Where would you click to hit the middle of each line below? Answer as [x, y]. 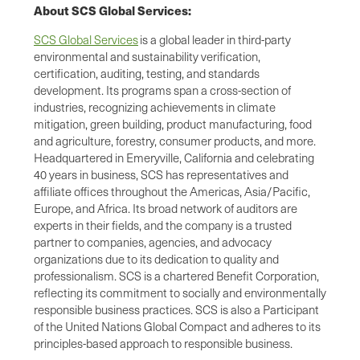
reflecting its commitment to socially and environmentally [180, 292]
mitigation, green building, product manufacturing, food [173, 123]
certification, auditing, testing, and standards [147, 73]
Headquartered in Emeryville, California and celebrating [174, 157]
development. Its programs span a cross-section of [162, 90]
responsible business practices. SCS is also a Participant [176, 309]
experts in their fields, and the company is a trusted [163, 225]
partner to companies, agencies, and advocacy [153, 241]
